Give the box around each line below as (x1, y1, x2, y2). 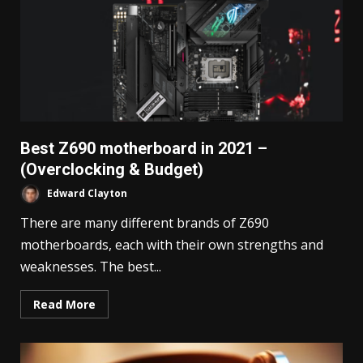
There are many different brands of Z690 (20, 214, 269, 233)
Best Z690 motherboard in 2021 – (20, 139, 267, 159)
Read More (33, 297, 96, 313)
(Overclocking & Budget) (20, 160, 203, 180)
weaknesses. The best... (20, 258, 161, 276)
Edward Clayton (45, 186, 127, 201)
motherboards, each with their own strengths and (20, 236, 323, 254)
